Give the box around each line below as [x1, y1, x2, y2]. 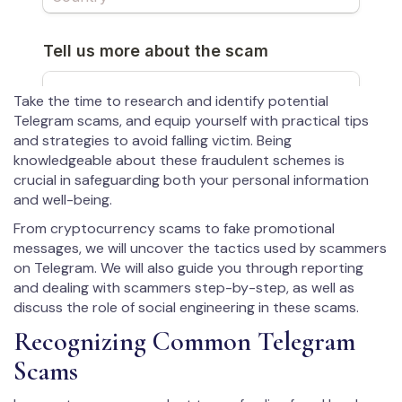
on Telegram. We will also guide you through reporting [13, 258, 363, 278]
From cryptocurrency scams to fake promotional [13, 219, 335, 239]
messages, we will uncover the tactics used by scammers [13, 239, 387, 258]
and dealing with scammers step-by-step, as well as [13, 278, 354, 298]
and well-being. [13, 190, 116, 210]
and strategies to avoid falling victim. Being [13, 131, 292, 151]
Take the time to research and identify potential [13, 92, 328, 111]
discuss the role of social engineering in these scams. [13, 298, 363, 318]
